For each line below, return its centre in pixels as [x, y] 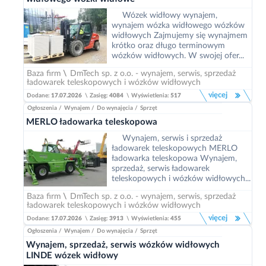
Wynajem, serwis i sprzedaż [172, 138]
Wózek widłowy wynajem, [170, 15]
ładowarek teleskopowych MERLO [175, 148]
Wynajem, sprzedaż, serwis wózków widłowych [123, 245]
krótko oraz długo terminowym [168, 46]
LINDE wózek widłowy [72, 256]
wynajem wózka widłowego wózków [178, 26]
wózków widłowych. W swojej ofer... [178, 56]
